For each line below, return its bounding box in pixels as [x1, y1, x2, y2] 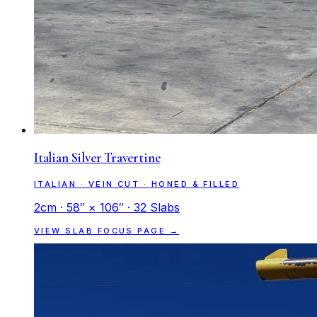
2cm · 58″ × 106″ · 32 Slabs [34, 200, 180, 214]
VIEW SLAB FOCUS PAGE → [34, 225, 180, 236]
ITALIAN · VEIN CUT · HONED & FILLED [34, 178, 240, 189]
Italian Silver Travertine [34, 150, 161, 166]
